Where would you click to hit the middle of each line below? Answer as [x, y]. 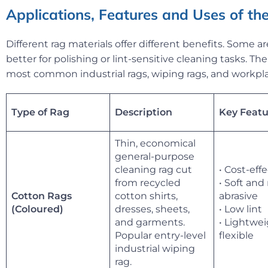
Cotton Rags [42, 196]
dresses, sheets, [152, 209]
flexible [236, 235]
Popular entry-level [160, 235]
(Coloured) [37, 209]
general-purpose [155, 156]
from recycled [148, 182]
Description [144, 112]
